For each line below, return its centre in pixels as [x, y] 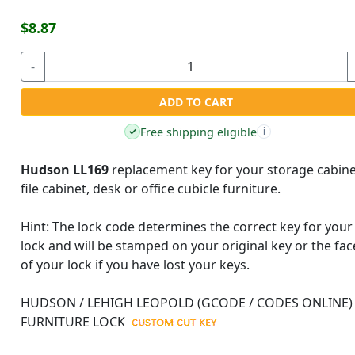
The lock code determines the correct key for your [201, 227]
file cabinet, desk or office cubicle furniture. [151, 189]
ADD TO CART [197, 102]
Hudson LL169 [65, 170]
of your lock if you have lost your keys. [136, 265]
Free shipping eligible [199, 132]
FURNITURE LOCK [73, 322]
